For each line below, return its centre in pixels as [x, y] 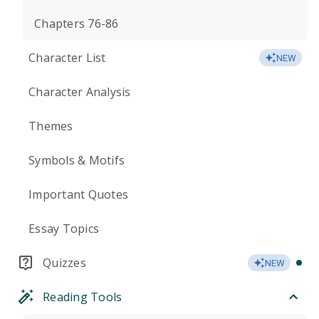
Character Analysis [80, 92]
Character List [67, 58]
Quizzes [64, 263]
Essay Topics [64, 229]
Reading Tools [83, 297]
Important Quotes [78, 194]
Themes [51, 126]
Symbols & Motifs [77, 160]
